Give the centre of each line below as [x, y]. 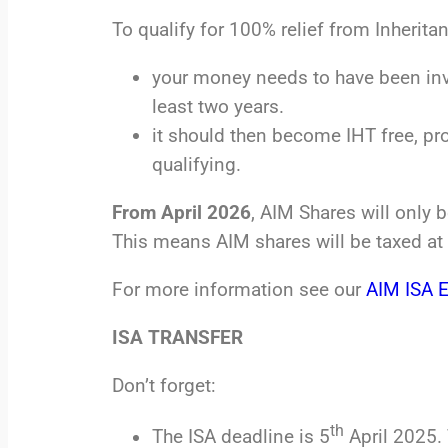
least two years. [218, 107]
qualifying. [196, 165]
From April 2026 [181, 213]
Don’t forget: [164, 386]
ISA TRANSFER [177, 338]
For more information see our [239, 290]
